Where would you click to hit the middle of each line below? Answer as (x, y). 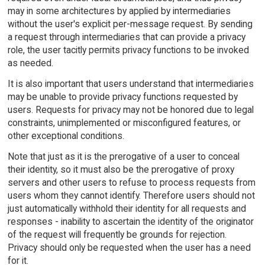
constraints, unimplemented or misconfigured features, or (124, 122)
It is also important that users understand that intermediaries (130, 83)
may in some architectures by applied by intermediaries (119, 11)
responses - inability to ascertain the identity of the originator (130, 221)
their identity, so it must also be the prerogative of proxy (121, 169)
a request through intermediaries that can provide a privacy (126, 37)
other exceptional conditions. (66, 135)
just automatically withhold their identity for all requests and (127, 208)
